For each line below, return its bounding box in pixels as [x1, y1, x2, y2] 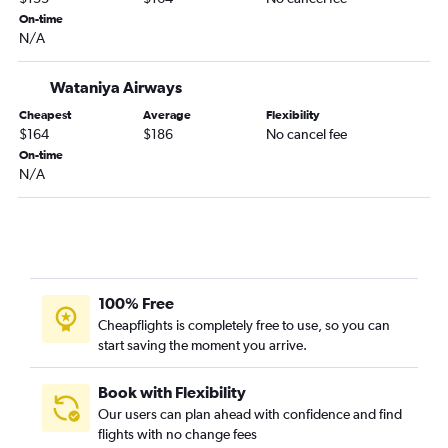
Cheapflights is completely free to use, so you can [98, 317, 390, 333]
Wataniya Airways [50, 78, 182, 96]
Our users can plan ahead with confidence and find [98, 406, 402, 422]
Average [142, 108, 191, 122]
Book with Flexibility [98, 383, 246, 401]
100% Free [98, 294, 174, 312]
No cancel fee [266, 126, 348, 142]
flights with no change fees [98, 426, 257, 442]
